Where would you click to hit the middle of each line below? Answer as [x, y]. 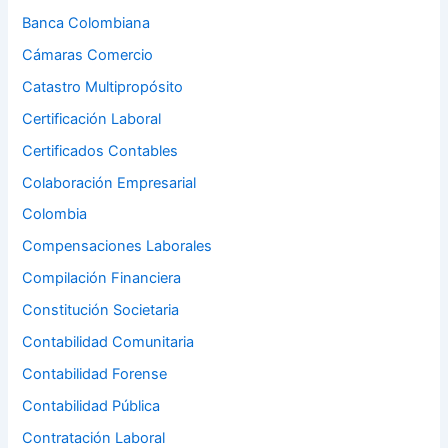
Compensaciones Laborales [117, 246]
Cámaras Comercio [88, 54]
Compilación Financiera [102, 278]
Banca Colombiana [86, 22]
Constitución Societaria [101, 310]
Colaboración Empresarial [109, 182]
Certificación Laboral [92, 118]
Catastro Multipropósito [103, 86]
